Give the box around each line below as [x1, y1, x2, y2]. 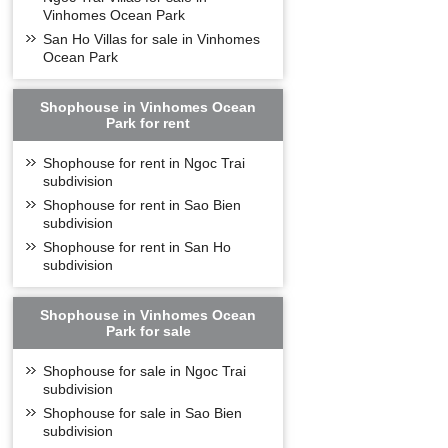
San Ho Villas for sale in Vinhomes [43, 31, 261, 47]
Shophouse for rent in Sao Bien [43, 197, 242, 213]
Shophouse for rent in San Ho [43, 239, 232, 255]
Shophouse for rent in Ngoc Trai [43, 155, 246, 171]
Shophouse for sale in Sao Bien [43, 405, 243, 421]
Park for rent [106, 115, 191, 131]
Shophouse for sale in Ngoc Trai [43, 363, 247, 379]
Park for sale [105, 323, 191, 339]
